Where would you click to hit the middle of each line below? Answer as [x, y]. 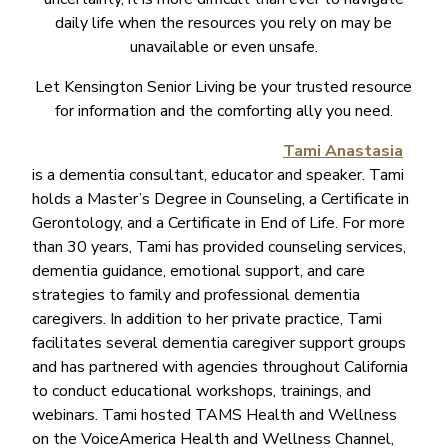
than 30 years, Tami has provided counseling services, [219, 246]
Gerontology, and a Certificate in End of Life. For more [218, 222]
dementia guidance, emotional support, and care [198, 270]
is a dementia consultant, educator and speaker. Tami [218, 174]
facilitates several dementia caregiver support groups [219, 342]
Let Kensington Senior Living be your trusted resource [224, 86]
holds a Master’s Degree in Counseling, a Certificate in [220, 198]
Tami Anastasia [343, 150]
